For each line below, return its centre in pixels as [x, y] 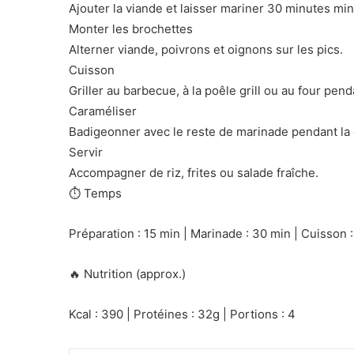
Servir [86, 153]
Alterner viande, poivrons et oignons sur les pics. [206, 50]
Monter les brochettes [131, 29]
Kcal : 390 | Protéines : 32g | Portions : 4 [182, 314]
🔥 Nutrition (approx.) [127, 274]
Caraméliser [103, 111]
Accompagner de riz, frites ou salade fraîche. [194, 173]
